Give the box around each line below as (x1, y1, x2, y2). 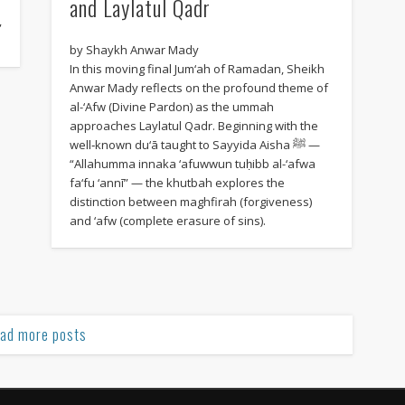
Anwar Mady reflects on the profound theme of (69, 79, 328, 96)
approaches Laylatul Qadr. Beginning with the (69, 117, 318, 134)
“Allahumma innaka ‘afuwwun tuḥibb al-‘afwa (69, 155, 316, 172)
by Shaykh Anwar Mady (69, 41, 199, 58)
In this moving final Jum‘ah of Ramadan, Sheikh (69, 60, 325, 77)
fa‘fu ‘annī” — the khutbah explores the (69, 174, 285, 191)
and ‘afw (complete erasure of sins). (69, 212, 266, 229)
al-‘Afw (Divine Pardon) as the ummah (69, 98, 274, 115)
